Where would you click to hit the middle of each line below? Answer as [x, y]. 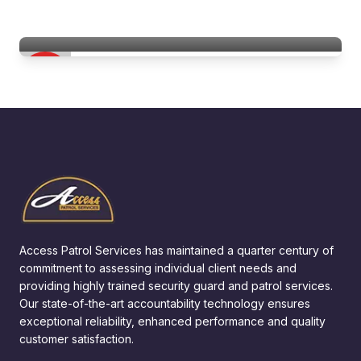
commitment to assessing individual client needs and [158, 268]
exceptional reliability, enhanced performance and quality [172, 321]
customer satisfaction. [77, 338]
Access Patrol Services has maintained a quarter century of [176, 250]
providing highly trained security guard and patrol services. [176, 285]
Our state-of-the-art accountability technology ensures [165, 303]
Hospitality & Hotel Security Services [137, 17]
